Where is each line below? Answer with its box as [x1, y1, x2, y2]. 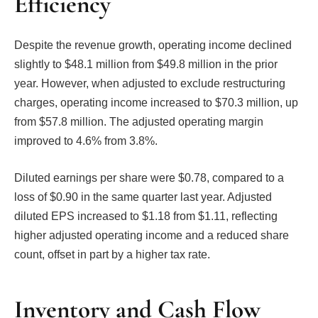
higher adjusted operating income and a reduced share [14, 229, 289, 241]
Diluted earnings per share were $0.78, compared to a [14, 171, 284, 184]
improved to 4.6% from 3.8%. [14, 135, 158, 148]
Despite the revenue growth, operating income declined [14, 39, 292, 52]
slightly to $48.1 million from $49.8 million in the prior [14, 58, 278, 71]
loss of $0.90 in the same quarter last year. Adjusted [14, 190, 272, 203]
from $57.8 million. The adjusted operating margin [14, 116, 263, 128]
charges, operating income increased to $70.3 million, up [14, 97, 298, 109]
